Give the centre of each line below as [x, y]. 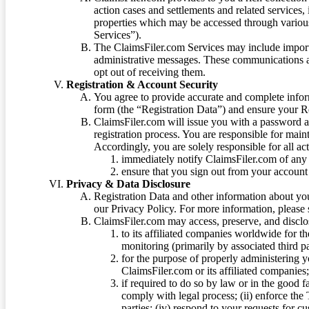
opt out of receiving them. [150, 72]
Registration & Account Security [142, 84]
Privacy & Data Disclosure [128, 183]
